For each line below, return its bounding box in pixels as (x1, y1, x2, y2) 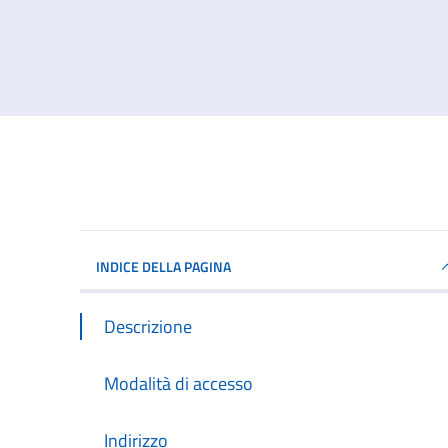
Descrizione (104, 312, 192, 340)
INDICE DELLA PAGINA (96, 255, 231, 277)
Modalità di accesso (104, 369, 253, 397)
